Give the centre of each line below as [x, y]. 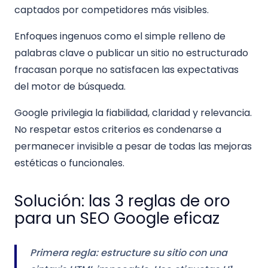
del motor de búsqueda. [70, 87]
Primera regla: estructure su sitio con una [128, 253]
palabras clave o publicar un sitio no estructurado [131, 53]
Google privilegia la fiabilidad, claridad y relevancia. [133, 113]
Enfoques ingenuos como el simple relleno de [120, 36]
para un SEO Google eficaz [117, 219]
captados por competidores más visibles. [112, 10]
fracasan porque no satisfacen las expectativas [127, 70]
